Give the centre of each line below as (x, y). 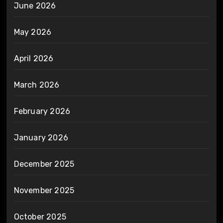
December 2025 (44, 164)
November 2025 (44, 190)
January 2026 (41, 137)
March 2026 (37, 85)
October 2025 (40, 217)
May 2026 (33, 32)
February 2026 (42, 111)
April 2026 (34, 58)
